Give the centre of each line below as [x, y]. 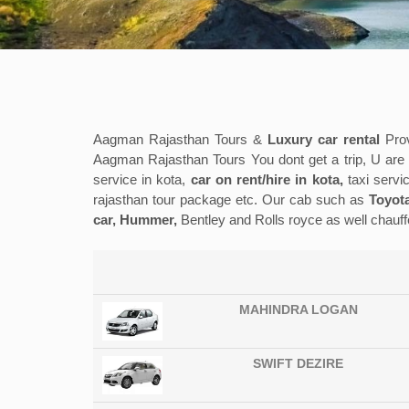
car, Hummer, [137, 220]
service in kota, [142, 180]
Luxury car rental [324, 140]
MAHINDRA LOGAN [298, 310]
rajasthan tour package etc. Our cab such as [231, 200]
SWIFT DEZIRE [299, 364]
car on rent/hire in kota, [267, 180]
